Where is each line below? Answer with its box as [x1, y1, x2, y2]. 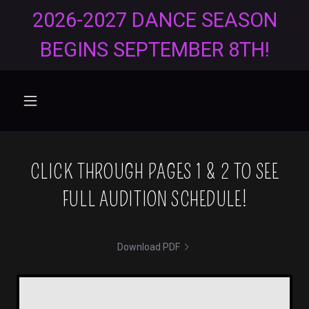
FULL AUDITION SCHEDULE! [61, 188, 248, 212]
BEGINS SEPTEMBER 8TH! [39, 38, 270, 61]
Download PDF [117, 241, 180, 252]
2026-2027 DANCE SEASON [32, 8, 277, 32]
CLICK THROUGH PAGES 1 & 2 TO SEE [30, 160, 279, 184]
